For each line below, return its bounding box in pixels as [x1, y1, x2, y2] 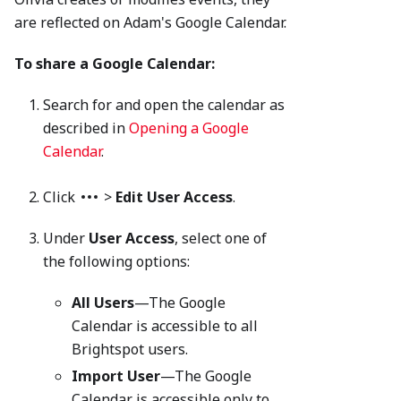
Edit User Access [115, 187, 233, 208]
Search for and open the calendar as [43, 95, 285, 115]
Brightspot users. [72, 339, 188, 360]
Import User [72, 366, 160, 387]
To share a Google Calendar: [14, 54, 215, 74]
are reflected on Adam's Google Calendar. [14, 13, 286, 33]
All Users [72, 293, 134, 313]
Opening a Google [129, 118, 249, 139]
